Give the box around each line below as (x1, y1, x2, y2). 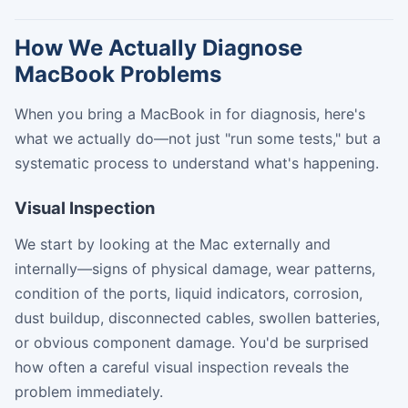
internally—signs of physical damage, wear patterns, (15, 259, 375, 278)
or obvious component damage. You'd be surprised (15, 332, 369, 352)
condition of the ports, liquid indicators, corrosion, (15, 283, 362, 302)
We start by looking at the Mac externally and (15, 234, 331, 253)
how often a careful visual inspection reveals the (15, 357, 349, 376)
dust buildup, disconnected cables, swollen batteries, (15, 308, 380, 327)
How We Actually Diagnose (15, 34, 302, 61)
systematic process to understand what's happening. (15, 153, 379, 172)
